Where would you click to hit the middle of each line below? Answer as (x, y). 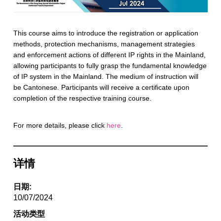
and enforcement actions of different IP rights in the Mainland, (109, 55)
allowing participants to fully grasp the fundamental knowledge (110, 65)
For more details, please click (60, 126)
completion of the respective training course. (82, 98)
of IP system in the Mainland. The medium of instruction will (106, 76)
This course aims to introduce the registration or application (106, 33)
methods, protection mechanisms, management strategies (104, 44)
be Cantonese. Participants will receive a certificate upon (101, 87)
